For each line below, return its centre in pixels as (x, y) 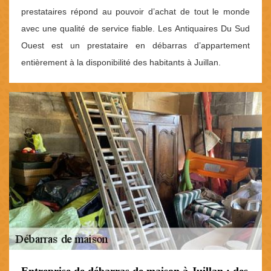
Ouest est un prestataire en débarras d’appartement (135, 45)
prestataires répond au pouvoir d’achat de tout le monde (135, 11)
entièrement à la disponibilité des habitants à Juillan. (121, 62)
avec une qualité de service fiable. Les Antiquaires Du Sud (135, 28)
